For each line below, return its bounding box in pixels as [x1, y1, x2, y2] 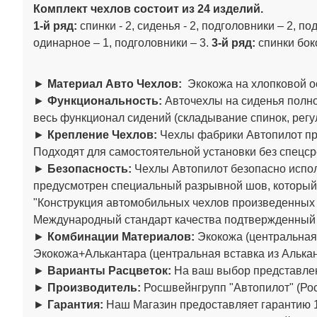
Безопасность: [47, 162, 132, 175]
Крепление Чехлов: [47, 128, 157, 141]
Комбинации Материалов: [47, 230, 195, 243]
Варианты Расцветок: [47, 264, 171, 277]
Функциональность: [47, 94, 162, 107]
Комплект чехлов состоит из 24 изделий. [33, 2, 263, 15]
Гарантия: [47, 298, 103, 311]
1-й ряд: [33, 19, 80, 32]
